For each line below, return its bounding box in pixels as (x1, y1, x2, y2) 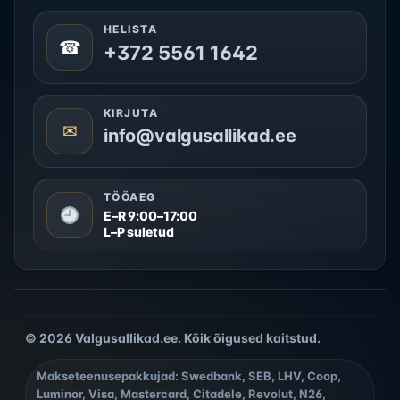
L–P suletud (104, 223, 174, 239)
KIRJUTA (104, 105, 159, 120)
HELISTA (104, 21, 158, 36)
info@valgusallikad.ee (104, 124, 296, 146)
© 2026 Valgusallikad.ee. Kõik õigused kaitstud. (25, 329, 321, 346)
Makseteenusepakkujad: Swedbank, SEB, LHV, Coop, (37, 368, 341, 383)
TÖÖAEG (104, 189, 156, 204)
